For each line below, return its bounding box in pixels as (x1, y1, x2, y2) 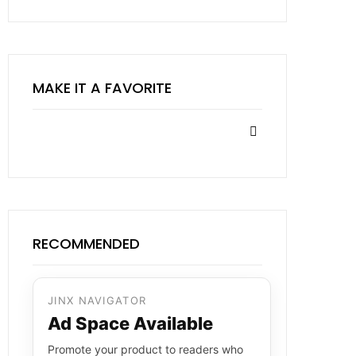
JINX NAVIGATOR (48, 294, 147, 307)
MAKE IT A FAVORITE (33, 78, 172, 98)
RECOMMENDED (33, 234, 140, 253)
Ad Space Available (48, 313, 213, 334)
